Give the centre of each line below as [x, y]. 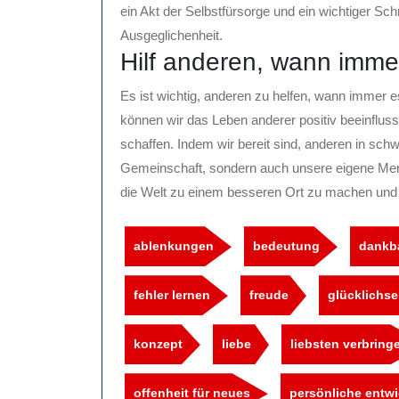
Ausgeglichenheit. [171, 36]
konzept [158, 344]
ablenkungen [174, 246]
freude [269, 295]
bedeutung [286, 246]
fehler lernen [172, 295]
